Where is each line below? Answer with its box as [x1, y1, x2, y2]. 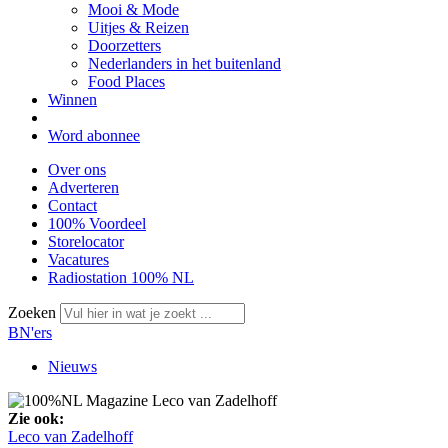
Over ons [48, 161, 106, 178]
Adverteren [48, 179, 119, 196]
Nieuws [48, 358, 97, 375]
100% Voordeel [48, 215, 146, 232]
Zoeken [8, 304, 60, 321]
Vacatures [48, 251, 109, 268]
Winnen [48, 91, 97, 108]
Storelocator [48, 233, 124, 250]
